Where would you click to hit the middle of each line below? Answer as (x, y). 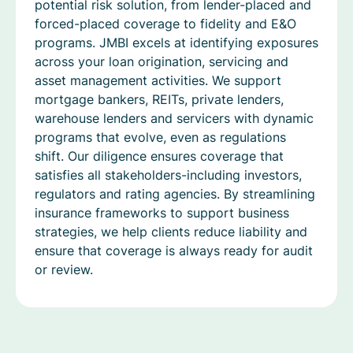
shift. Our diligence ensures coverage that (159, 156)
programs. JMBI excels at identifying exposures (176, 42)
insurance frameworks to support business (162, 212)
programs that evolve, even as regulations (160, 137)
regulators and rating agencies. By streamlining (175, 193)
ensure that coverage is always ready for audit (174, 250)
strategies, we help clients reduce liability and (171, 231)
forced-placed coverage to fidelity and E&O (165, 23)
